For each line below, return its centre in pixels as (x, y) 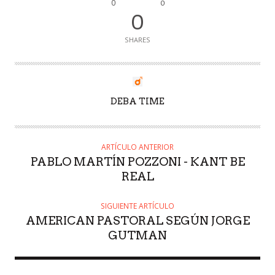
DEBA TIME (137, 102)
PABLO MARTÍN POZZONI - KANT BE (137, 162)
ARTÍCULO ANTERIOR (137, 147)
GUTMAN (137, 236)
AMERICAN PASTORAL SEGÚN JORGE (137, 221)
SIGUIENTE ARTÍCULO (137, 206)
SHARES (137, 40)
